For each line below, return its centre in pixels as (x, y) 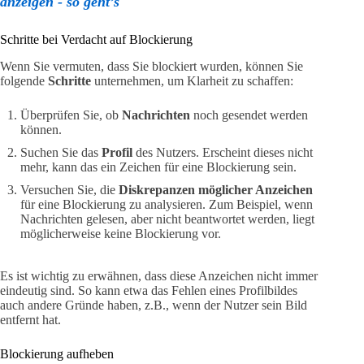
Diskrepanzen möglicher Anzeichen (216, 190)
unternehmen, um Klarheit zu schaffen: (192, 81)
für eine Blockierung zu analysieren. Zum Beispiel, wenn (167, 205)
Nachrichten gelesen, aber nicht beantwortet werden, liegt (167, 219)
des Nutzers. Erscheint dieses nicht (223, 153)
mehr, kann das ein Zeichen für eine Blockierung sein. (158, 167)
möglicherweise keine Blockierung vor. (121, 234)
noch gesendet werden (249, 115)
